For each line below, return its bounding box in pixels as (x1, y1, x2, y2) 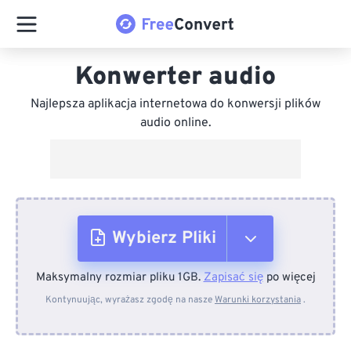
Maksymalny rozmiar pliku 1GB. (35, 270, 204, 285)
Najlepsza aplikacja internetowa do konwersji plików (31, 96, 320, 112)
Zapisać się (203, 270, 263, 285)
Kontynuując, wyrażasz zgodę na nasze (45, 294, 215, 306)
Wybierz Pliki (111, 228, 216, 249)
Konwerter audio (75, 62, 276, 93)
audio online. (139, 115, 212, 131)
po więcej (262, 270, 316, 285)
